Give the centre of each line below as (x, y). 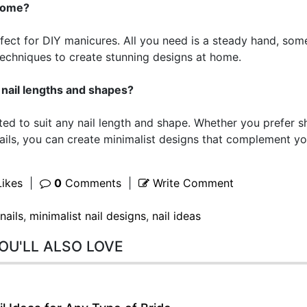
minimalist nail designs (87, 216)
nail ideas (176, 216)
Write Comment (191, 183)
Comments (91, 183)
